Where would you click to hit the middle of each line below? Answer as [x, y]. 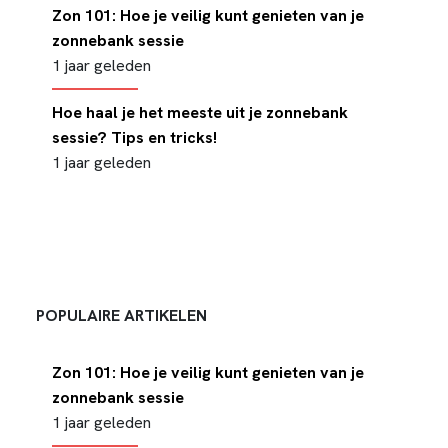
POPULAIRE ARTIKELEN [121, 315]
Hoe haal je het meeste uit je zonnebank [200, 112]
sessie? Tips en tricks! [134, 137]
